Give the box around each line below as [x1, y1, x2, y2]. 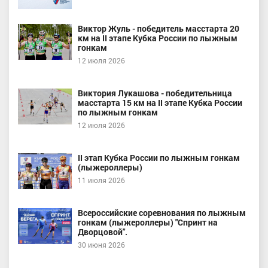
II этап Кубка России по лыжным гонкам [78, 152, 240, 164]
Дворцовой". [78, 226, 127, 238]
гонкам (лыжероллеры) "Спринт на [78, 217, 218, 229]
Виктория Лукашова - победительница [78, 87, 232, 99]
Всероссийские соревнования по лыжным [78, 207, 246, 219]
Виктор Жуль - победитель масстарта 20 [78, 23, 239, 35]
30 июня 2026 [78, 240, 125, 250]
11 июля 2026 [78, 175, 125, 185]
